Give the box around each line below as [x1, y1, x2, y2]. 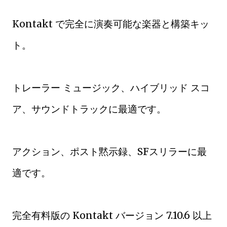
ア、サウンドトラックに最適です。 [12, 103, 166, 115]
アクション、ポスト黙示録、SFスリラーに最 [12, 145, 207, 158]
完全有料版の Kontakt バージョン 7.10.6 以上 [12, 209, 212, 221]
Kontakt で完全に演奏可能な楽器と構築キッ [12, 18, 209, 30]
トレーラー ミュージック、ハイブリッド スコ [12, 82, 210, 94]
